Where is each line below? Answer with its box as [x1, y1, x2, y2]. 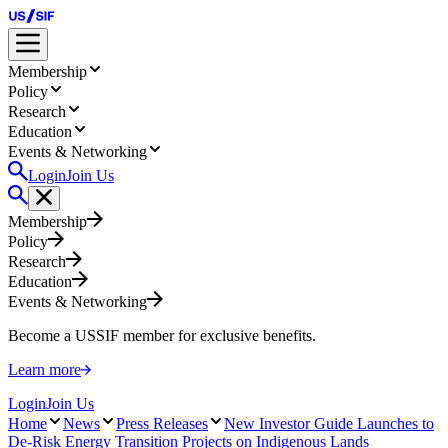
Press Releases [116, 415, 208, 432]
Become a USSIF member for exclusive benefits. [8, 327, 316, 344]
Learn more [8, 361, 81, 378]
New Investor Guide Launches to [224, 415, 434, 432]
